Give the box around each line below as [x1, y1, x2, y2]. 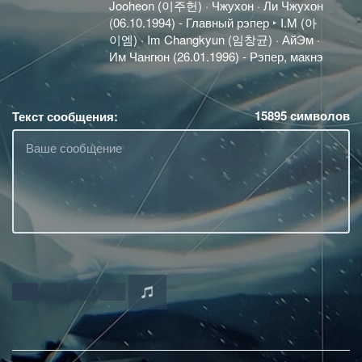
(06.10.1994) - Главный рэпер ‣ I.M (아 [109, 14, 317, 31]
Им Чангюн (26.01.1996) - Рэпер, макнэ [109, 48, 323, 65]
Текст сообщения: [12, 107, 118, 125]
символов [287, 106, 350, 124]
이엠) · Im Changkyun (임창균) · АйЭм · [109, 31, 320, 48]
